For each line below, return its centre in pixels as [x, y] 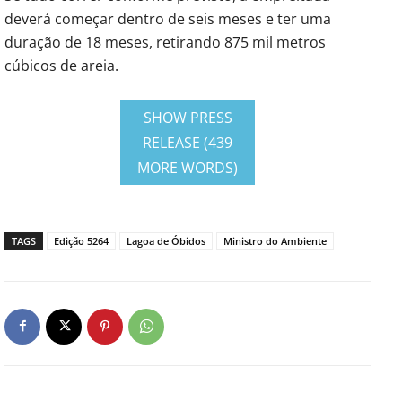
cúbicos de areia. [61, 65]
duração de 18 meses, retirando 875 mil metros [165, 42]
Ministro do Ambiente [275, 240]
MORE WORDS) [188, 167]
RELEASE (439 [188, 142]
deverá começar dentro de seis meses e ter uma [168, 18]
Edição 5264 [81, 240]
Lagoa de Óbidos [166, 240]
